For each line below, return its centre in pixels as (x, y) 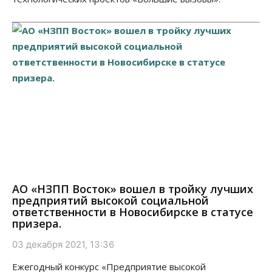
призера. (37, 224)
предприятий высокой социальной (110, 201)
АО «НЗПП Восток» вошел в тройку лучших (133, 189)
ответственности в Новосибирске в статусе (133, 212)
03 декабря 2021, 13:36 (63, 245)
